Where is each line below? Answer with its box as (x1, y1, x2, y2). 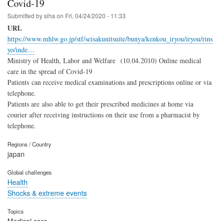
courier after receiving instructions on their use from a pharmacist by (7, 110, 200, 120)
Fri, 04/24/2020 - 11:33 (65, 11, 126, 20)
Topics (7, 207, 24, 215)
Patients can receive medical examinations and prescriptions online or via (7, 77, 212, 87)
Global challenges (7, 168, 52, 177)
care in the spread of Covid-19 (7, 67, 92, 76)
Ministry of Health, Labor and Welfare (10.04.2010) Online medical (7, 56, 201, 66)
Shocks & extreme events (7, 188, 87, 198)
